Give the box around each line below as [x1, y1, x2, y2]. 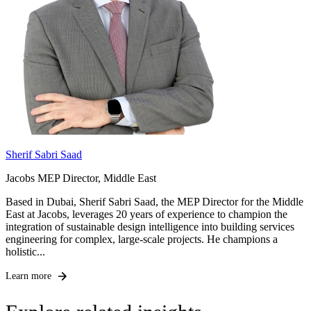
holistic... [6, 246, 45, 258]
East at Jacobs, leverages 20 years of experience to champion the [6, 208, 287, 220]
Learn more [6, 271, 51, 282]
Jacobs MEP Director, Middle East [6, 172, 156, 184]
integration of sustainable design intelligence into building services [6, 221, 294, 233]
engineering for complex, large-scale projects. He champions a [6, 233, 278, 245]
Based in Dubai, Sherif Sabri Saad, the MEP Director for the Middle [6, 196, 303, 208]
